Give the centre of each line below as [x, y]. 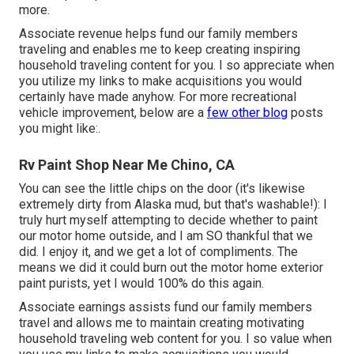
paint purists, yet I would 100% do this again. [141, 284]
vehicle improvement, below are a [113, 113]
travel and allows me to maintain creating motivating [162, 323]
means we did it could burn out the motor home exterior [171, 268]
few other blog [247, 113]
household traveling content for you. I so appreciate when [177, 66]
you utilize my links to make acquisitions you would [160, 81]
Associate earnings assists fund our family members [166, 307]
